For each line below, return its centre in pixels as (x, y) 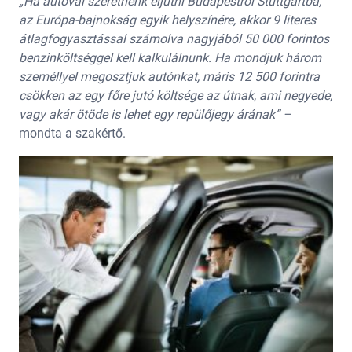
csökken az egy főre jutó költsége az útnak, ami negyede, (176, 95)
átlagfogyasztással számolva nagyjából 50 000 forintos (174, 38)
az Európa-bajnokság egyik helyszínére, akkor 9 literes (167, 20)
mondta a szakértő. (72, 133)
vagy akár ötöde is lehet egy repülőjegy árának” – (155, 114)
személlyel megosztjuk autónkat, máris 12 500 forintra (169, 76)
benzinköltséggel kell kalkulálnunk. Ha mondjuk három (170, 57)
